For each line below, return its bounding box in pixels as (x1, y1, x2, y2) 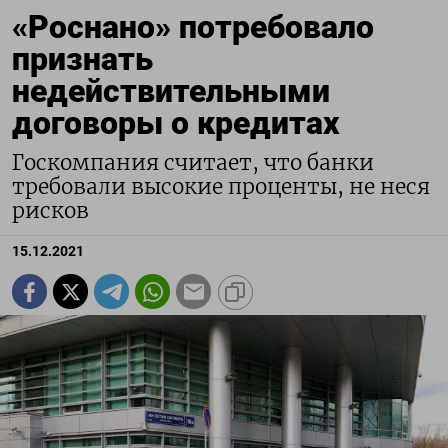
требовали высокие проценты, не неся (12, 174, 430, 201)
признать (12, 40, 153, 79)
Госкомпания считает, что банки (12, 150, 374, 177)
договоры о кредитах (12, 104, 339, 143)
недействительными (12, 72, 330, 111)
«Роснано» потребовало (12, 8, 374, 47)
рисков (12, 198, 89, 225)
